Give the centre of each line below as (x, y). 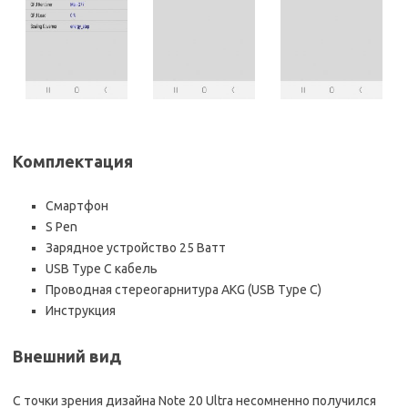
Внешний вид (67, 357)
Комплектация (73, 162)
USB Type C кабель (102, 269)
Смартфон (77, 206)
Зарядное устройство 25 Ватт (136, 248)
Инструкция (81, 311)
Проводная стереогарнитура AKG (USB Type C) (184, 290)
